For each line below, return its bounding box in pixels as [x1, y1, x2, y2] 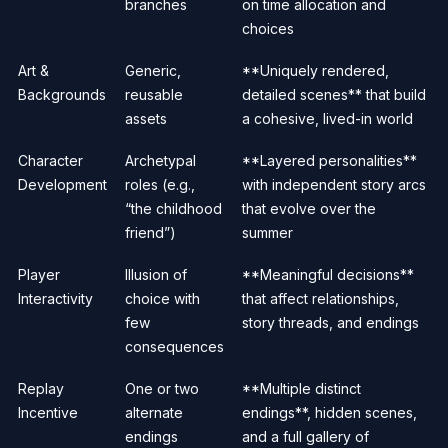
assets [125, 109, 167, 127]
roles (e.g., [125, 175, 195, 193]
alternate [125, 403, 183, 421]
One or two [125, 379, 199, 397]
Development [18, 175, 107, 193]
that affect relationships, [242, 289, 399, 307]
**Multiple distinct [242, 379, 361, 397]
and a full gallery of [242, 427, 369, 445]
